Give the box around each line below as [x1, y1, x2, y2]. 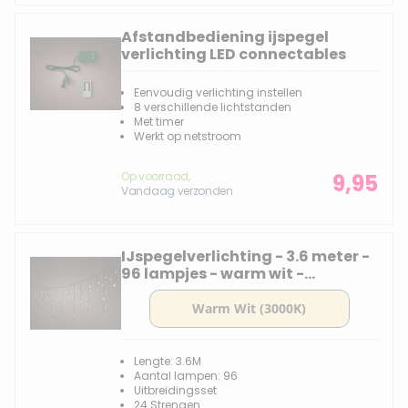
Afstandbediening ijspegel [121, 26, 329, 47]
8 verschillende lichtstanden [134, 99, 291, 115]
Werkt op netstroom [134, 128, 241, 144]
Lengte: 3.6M [134, 353, 201, 369]
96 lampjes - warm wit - [121, 263, 304, 284]
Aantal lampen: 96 [134, 368, 238, 383]
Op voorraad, [121, 168, 190, 184]
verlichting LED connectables [121, 44, 346, 65]
